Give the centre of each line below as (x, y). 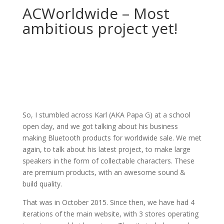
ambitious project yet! (100, 28)
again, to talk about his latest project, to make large (106, 149)
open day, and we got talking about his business (100, 126)
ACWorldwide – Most (96, 13)
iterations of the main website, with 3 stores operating (110, 214)
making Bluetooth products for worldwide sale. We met (112, 138)
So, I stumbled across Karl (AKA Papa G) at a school (106, 115)
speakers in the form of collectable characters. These (108, 161)
